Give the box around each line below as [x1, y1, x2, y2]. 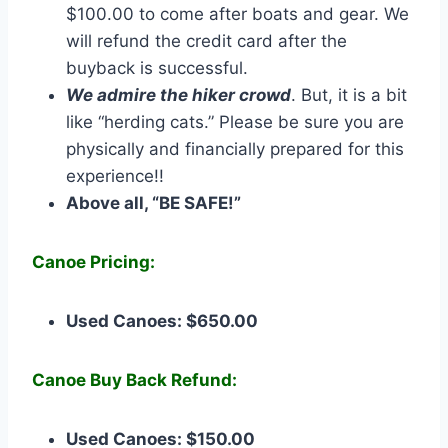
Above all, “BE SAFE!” [66, 193, 241, 214]
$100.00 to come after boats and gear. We [66, 4, 409, 25]
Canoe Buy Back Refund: [32, 370, 237, 391]
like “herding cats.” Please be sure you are [66, 112, 404, 133]
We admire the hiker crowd [66, 85, 291, 106]
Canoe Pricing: [32, 252, 155, 273]
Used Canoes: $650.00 [66, 311, 258, 332]
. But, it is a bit [291, 85, 407, 106]
